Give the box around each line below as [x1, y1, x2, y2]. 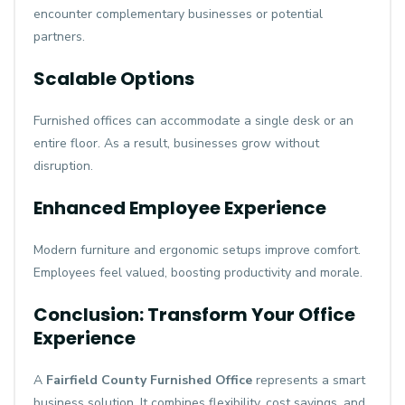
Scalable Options [33, 66, 194, 91]
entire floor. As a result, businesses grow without [33, 135, 319, 152]
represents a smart [252, 372, 365, 389]
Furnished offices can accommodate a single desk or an [33, 112, 353, 129]
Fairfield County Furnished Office [46, 372, 252, 389]
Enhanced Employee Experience [33, 195, 326, 221]
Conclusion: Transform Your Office [33, 302, 355, 327]
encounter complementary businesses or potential [33, 5, 323, 23]
